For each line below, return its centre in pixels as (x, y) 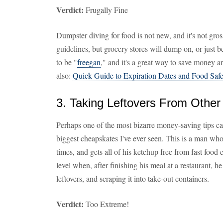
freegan (89, 62)
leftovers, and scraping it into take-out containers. (133, 178)
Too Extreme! (106, 204)
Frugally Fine (106, 10)
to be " (67, 62)
